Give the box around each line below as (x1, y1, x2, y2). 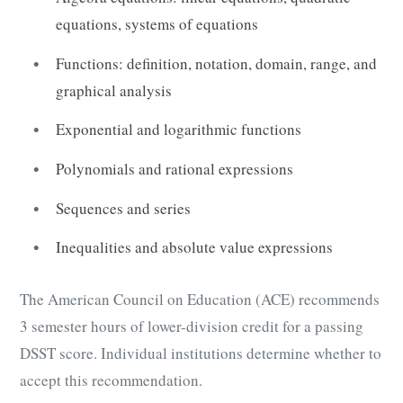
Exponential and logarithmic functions (56, 119, 301, 140)
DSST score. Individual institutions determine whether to (20, 343, 381, 364)
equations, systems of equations (56, 13, 258, 35)
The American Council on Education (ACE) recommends (20, 289, 380, 310)
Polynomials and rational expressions (56, 158, 293, 180)
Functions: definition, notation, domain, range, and (56, 52, 377, 74)
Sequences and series (56, 197, 191, 219)
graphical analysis (56, 79, 172, 101)
